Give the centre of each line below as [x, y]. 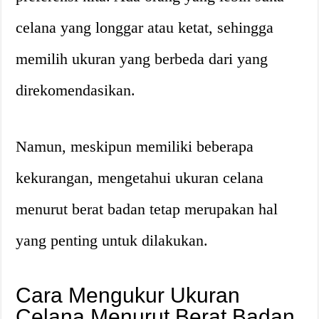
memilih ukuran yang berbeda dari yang [142, 58]
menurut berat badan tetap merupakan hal [147, 209]
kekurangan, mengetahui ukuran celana [140, 177]
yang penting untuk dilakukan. [112, 240]
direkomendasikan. [76, 90]
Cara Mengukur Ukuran [128, 295]
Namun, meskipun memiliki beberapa [135, 146]
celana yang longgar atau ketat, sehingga [145, 27]
